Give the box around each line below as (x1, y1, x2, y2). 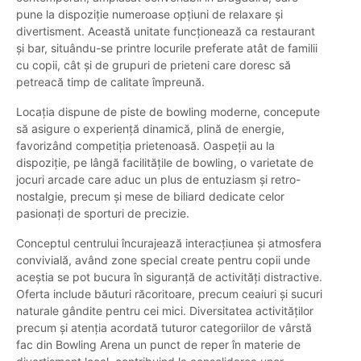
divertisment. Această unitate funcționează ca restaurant (16, 24, 315, 39)
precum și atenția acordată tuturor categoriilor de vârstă (16, 321, 312, 335)
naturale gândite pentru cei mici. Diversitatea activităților (16, 304, 313, 318)
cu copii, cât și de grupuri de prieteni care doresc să (16, 58, 291, 73)
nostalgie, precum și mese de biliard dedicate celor (16, 189, 284, 204)
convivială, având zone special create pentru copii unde (16, 253, 310, 268)
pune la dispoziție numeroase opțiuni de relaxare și (16, 7, 283, 22)
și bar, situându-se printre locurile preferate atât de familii (16, 41, 317, 56)
